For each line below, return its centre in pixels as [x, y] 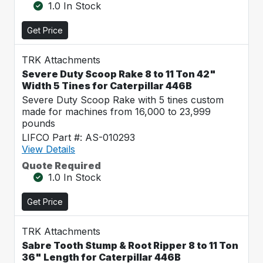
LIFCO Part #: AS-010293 [78, 137]
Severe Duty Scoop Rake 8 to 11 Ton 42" [119, 74]
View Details [48, 149]
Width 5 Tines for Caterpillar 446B [107, 86]
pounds [38, 123]
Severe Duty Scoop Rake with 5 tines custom [123, 100]
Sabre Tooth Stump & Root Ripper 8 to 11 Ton [130, 245]
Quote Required [61, 166]
